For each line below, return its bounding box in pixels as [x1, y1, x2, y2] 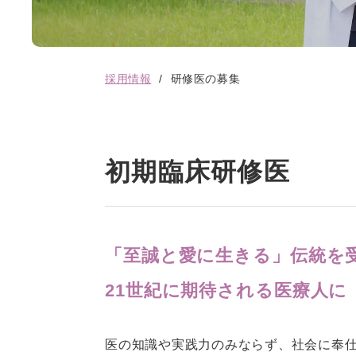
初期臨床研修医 [105, 157, 290, 186]
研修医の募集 [170, 72, 241, 85]
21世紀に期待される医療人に [105, 281, 348, 300]
